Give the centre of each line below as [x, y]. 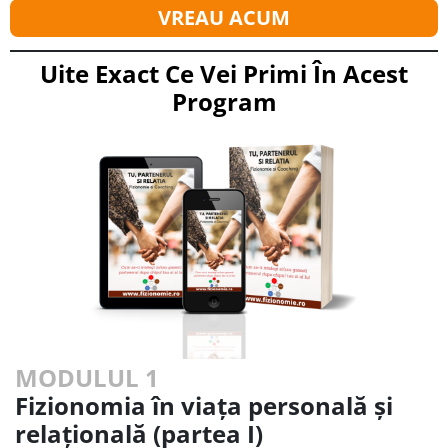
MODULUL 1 [87, 378]
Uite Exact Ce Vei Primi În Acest [224, 74]
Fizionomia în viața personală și [204, 406]
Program [224, 102]
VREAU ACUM [224, 18]
